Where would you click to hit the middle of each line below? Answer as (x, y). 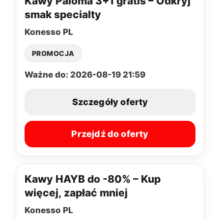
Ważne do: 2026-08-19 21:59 (85, 74)
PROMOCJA (53, 53)
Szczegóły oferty (110, 102)
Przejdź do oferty (110, 134)
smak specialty (63, 14)
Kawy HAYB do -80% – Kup (93, 179)
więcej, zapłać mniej (76, 192)
